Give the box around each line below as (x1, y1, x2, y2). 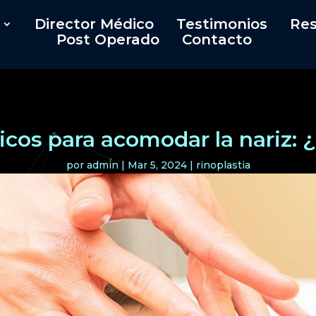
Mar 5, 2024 (127, 159, 187, 172)
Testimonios (176, 15, 268, 32)
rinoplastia (195, 159, 250, 172)
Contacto (182, 30, 253, 48)
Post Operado (56, 30, 160, 48)
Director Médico (35, 15, 154, 32)
